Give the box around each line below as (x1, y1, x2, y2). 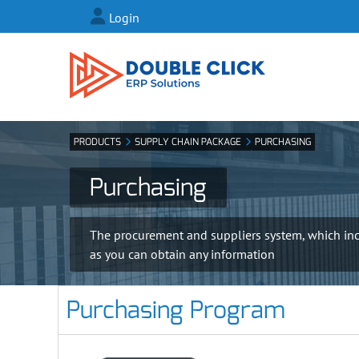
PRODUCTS (74, 135, 121, 148)
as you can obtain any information (90, 246, 275, 262)
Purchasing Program (67, 294, 285, 326)
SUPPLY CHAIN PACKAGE (135, 135, 241, 148)
